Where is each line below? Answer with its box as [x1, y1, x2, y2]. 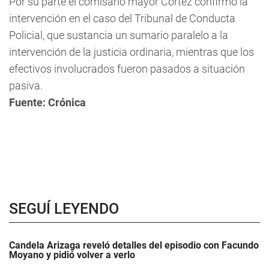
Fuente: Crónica [9, 96, 86, 109]
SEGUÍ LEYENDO [9, 200, 119, 217]
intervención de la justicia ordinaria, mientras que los [9, 46, 254, 58]
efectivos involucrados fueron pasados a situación [9, 62, 245, 75]
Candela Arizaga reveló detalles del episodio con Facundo [9, 240, 259, 251]
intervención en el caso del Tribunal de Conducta [9, 12, 235, 25]
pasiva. [9, 79, 43, 92]
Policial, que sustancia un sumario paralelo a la [9, 29, 228, 41]
